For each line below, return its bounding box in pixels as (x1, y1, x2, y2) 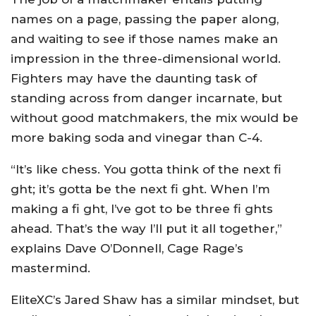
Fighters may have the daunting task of (11, 71, 257, 85)
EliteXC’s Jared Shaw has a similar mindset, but (11, 293, 299, 307)
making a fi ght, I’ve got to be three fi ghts (11, 202, 273, 216)
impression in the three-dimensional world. (11, 51, 281, 66)
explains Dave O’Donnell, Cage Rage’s (11, 241, 243, 255)
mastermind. (11, 261, 90, 275)
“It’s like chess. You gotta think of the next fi (11, 162, 281, 176)
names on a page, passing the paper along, (11, 12, 279, 26)
